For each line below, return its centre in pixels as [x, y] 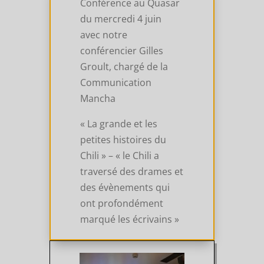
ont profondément [122, 204]
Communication [116, 83]
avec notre [104, 35]
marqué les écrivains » [130, 220]
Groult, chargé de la [124, 67]
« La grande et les [119, 124]
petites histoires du [123, 140]
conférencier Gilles [122, 51]
